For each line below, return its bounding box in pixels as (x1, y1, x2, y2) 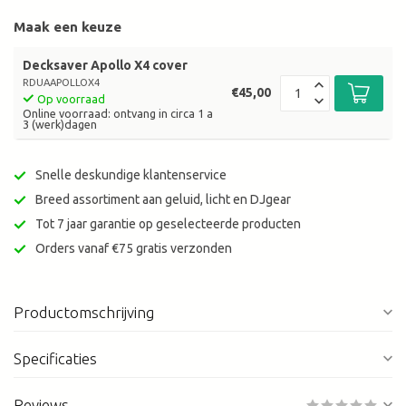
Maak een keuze (14, 19, 121, 35)
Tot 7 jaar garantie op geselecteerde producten (35, 217, 301, 232)
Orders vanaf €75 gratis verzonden (35, 241, 232, 256)
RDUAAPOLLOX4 (23, 77, 100, 89)
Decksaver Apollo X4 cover (23, 58, 188, 73)
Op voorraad (37, 92, 105, 106)
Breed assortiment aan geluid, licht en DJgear (35, 192, 291, 208)
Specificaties (14, 350, 97, 368)
